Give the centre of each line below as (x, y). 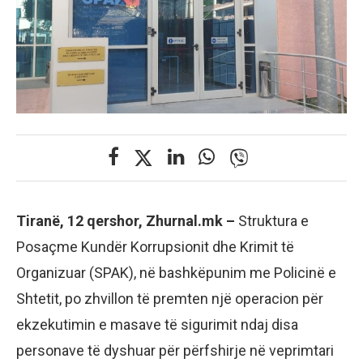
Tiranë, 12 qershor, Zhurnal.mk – (127, 220)
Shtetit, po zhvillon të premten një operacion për (170, 298)
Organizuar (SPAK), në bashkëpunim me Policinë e (176, 272)
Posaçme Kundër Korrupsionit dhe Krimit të (155, 246)
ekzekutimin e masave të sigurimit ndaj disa (157, 324)
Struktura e (273, 220)
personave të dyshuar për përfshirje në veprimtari (175, 350)
